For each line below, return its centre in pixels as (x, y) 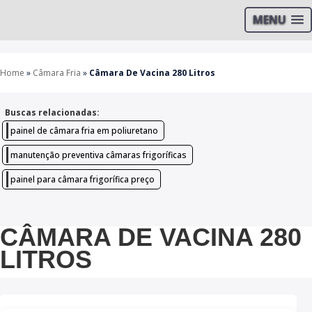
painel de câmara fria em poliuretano (84, 131)
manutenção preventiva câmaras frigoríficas (99, 155)
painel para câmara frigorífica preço (83, 179)
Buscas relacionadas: (52, 112)
